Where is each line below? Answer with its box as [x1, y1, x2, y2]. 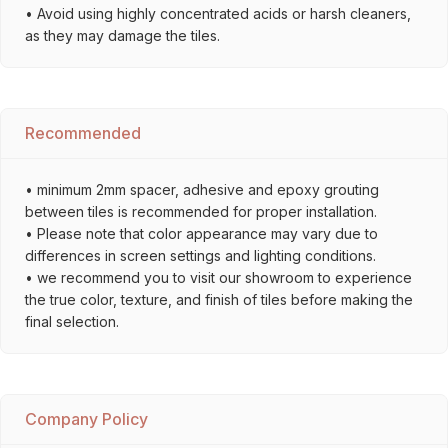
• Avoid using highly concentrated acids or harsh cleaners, [25, 5, 411, 22]
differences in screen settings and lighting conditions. [25, 247, 376, 264]
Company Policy [25, 409, 148, 429]
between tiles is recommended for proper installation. [25, 203, 377, 220]
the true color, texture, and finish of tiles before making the [25, 291, 413, 308]
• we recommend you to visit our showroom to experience [25, 269, 412, 286]
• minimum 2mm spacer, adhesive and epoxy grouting [25, 181, 379, 198]
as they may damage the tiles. [25, 27, 220, 44]
